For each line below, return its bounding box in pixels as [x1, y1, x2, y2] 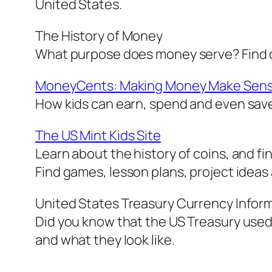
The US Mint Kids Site [35, 126, 161, 145]
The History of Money [35, 27, 163, 46]
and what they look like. [35, 231, 175, 250]
